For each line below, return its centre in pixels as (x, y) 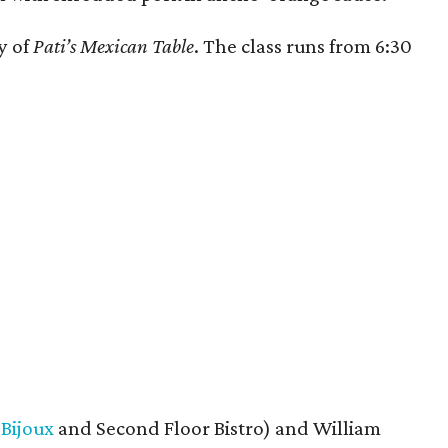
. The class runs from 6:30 (303, 46)
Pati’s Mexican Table (113, 46)
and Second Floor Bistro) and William (217, 428)
